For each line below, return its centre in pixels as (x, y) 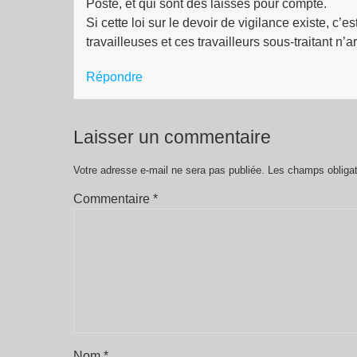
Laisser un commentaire (172, 137)
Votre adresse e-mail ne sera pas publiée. (169, 171)
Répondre (114, 77)
